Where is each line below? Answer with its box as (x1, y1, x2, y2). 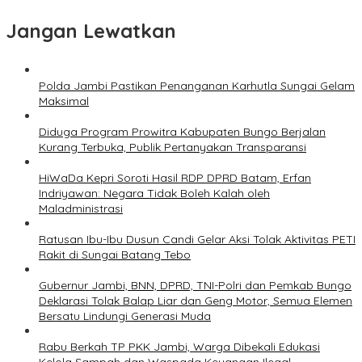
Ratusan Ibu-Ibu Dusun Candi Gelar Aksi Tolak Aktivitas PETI (39, 232, 356, 247)
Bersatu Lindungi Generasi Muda (39, 309, 211, 324)
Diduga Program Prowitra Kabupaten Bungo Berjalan (39, 124, 326, 140)
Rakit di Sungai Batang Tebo (39, 247, 191, 263)
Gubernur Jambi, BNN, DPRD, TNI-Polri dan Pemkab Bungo (39, 278, 351, 293)
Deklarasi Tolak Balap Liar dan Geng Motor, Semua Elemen (39, 293, 352, 309)
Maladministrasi (39, 201, 123, 217)
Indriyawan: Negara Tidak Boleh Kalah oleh (39, 186, 270, 201)
